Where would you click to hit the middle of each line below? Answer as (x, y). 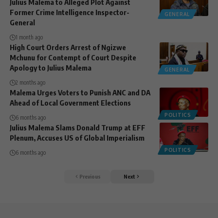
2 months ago (30, 82)
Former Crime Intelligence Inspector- (70, 12)
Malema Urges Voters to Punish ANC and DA (80, 92)
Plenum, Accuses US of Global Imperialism (77, 137)
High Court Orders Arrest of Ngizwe (68, 47)
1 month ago (29, 37)
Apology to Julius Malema (51, 67)
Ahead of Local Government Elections (70, 102)
